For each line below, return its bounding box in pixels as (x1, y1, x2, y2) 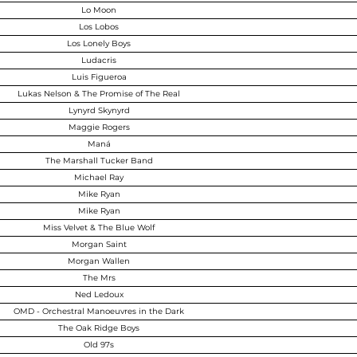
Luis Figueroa (71, 72, 127, 82)
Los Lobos (79, 22, 119, 32)
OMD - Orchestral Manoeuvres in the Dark (14, 306, 184, 316)
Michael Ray (74, 172, 124, 182)
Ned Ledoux (74, 289, 124, 300)
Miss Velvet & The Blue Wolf (43, 222, 155, 233)
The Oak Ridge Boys (58, 323, 139, 333)
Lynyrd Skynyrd (68, 105, 130, 116)
